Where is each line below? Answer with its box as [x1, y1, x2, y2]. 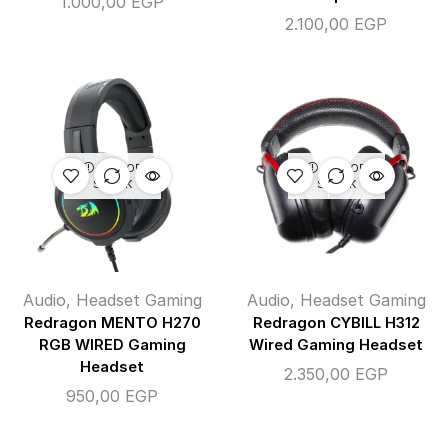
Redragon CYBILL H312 [252, 314, 420, 333]
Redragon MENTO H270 [23, 314, 201, 333]
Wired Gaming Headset [249, 336, 423, 355]
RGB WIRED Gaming [38, 336, 186, 355]
